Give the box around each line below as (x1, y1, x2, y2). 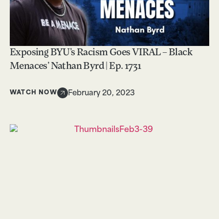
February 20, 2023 (67, 90, 135, 98)
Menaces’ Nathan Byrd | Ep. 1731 (10, 62, 141, 72)
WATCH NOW (10, 89, 57, 96)
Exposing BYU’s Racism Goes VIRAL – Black (10, 48, 192, 58)
